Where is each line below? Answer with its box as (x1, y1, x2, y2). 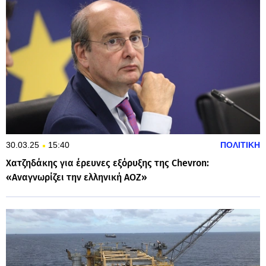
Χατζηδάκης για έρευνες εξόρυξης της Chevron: (6, 157, 209, 169)
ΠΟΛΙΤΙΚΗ (220, 140, 260, 150)
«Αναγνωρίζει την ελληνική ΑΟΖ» (6, 172, 147, 183)
